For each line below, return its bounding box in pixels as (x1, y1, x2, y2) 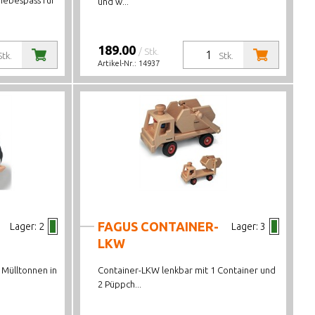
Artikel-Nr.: (98, 59, 139, 67)
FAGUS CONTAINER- (98, 219, 219, 233)
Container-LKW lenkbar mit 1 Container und (98, 265, 276, 275)
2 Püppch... (98, 279, 142, 289)
